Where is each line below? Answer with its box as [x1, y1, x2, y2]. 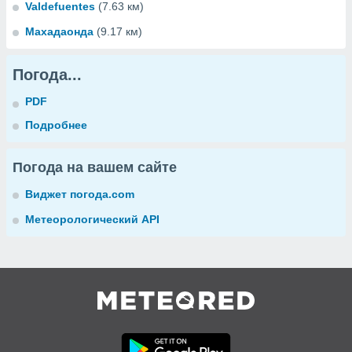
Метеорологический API [25, 213, 159, 225]
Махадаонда [25, 25, 93, 38]
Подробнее [25, 119, 87, 131]
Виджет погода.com [25, 188, 134, 200]
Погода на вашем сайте [13, 159, 177, 175]
